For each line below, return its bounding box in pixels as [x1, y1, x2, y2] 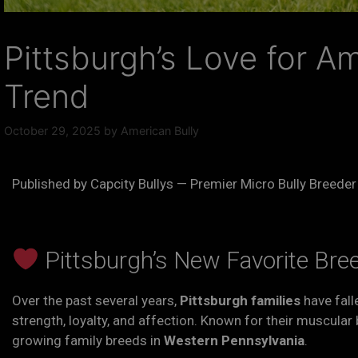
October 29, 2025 [4, 123, 101, 137]
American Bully [121, 123, 199, 137]
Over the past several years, [12, 292, 180, 308]
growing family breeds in [12, 332, 164, 348]
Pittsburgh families [180, 292, 300, 308]
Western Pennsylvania [164, 332, 304, 348]
